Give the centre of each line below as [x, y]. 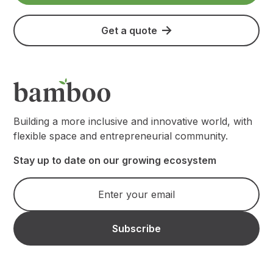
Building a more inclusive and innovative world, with [133, 122]
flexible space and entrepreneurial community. [121, 136]
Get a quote [129, 30]
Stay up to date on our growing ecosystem [115, 161]
